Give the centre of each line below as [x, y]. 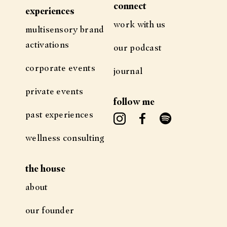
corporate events [60, 67]
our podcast [138, 47]
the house [45, 168]
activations [47, 44]
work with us [140, 24]
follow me [134, 101]
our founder [50, 210]
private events [54, 91]
